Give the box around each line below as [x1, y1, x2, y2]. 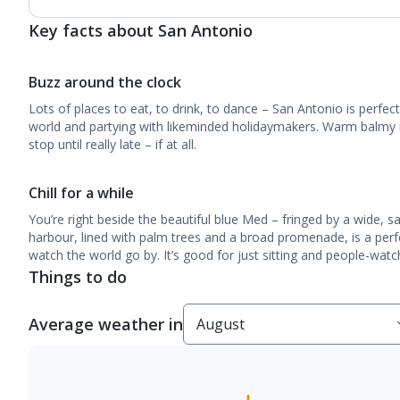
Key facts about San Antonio [29, 20, 253, 41]
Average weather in [29, 313, 183, 335]
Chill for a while [29, 183, 134, 203]
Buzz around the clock [29, 72, 185, 92]
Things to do [29, 266, 127, 287]
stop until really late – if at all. [29, 136, 200, 153]
